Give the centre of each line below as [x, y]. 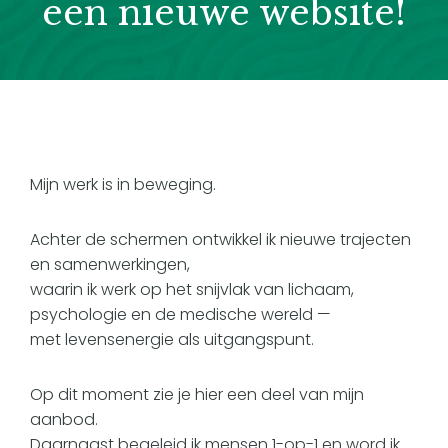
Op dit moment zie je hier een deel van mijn [197, 394]
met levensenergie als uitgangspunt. [172, 339]
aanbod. [64, 419]
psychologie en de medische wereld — [180, 314]
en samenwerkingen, [110, 264]
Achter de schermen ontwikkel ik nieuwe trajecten [220, 239]
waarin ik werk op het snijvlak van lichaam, [192, 289]
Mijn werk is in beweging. [123, 184]
